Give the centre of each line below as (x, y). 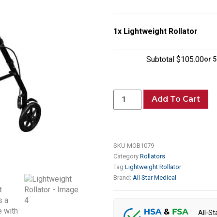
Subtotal (161, 59)
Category (126, 156)
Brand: (123, 177)
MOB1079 (140, 145)
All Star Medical (155, 177)
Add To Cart (176, 99)
